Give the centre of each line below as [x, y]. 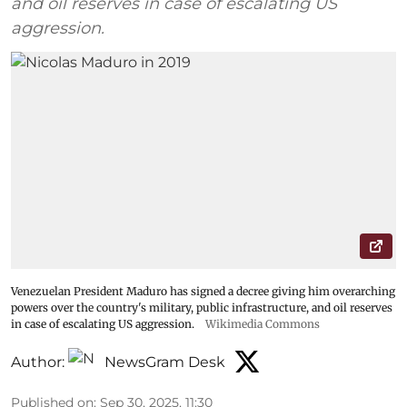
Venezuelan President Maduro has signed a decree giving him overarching [203, 291]
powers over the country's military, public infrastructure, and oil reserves [202, 307]
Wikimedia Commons [263, 323]
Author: [38, 362]
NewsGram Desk [165, 362]
